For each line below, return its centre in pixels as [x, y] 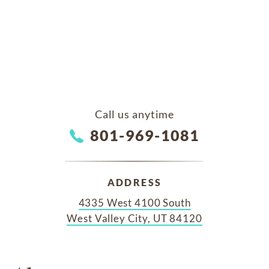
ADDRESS [134, 182]
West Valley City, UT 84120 [134, 218]
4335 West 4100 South [134, 202]
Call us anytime [134, 114]
